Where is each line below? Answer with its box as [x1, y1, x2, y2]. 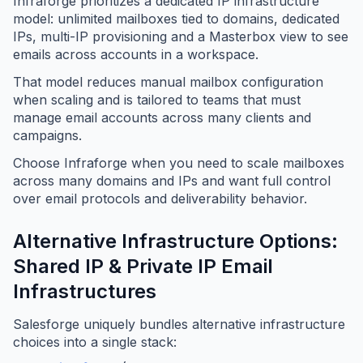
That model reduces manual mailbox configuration [13, 74, 323, 91]
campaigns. [13, 127, 82, 144]
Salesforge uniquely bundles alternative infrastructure [13, 316, 345, 333]
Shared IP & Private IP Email [13, 254, 273, 279]
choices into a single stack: [13, 334, 177, 351]
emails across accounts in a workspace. [13, 46, 258, 63]
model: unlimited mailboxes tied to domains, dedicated [13, 11, 340, 28]
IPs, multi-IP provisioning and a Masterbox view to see [13, 28, 348, 45]
